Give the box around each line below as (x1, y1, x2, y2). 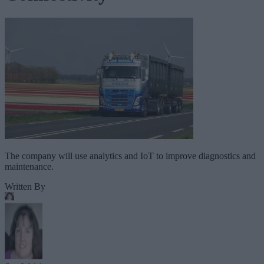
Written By (5, 181, 45, 192)
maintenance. (5, 161, 54, 172)
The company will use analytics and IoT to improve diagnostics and (5, 151, 256, 161)
